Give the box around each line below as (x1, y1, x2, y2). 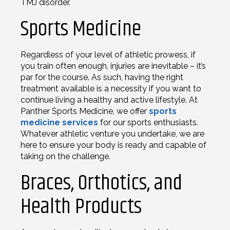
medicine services (21, 117, 98, 127)
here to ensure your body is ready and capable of (21, 140, 206, 150)
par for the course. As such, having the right (21, 72, 183, 82)
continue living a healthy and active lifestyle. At (21, 94, 198, 105)
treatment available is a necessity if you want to (21, 83, 201, 93)
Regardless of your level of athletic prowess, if (21, 49, 196, 60)
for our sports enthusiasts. (98, 117, 198, 127)
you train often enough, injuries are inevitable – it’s (21, 61, 206, 71)
